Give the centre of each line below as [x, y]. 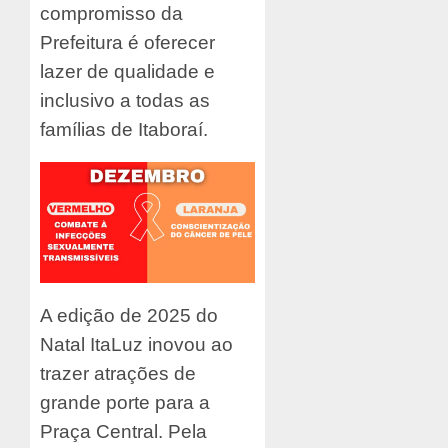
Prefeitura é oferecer [127, 43]
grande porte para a [125, 402]
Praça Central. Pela [123, 431]
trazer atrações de [118, 373]
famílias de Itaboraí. [124, 130]
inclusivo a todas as [125, 101]
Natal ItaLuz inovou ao [136, 344]
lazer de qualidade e [127, 72]
